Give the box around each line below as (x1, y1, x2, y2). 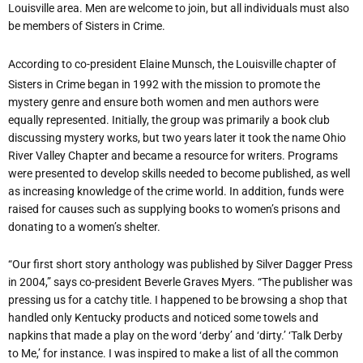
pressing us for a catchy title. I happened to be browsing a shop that (8, 293, 348, 307)
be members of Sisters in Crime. (8, 19, 165, 33)
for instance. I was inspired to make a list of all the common (43, 347, 339, 361)
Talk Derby (291, 329, 343, 343)
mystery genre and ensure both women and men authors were (8, 95, 318, 109)
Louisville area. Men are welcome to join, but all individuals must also (8, 2, 349, 15)
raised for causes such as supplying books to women (8, 202, 271, 216)
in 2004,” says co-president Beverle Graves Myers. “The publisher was (8, 275, 352, 289)
